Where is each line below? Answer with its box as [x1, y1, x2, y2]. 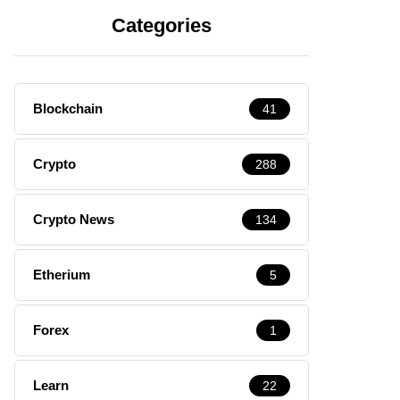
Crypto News [33, 211, 114, 227]
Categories [112, 13, 212, 37]
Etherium [33, 266, 90, 282]
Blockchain [33, 100, 103, 116]
